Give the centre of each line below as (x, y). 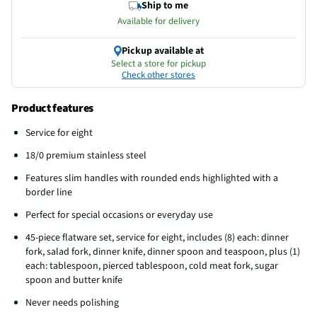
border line (49, 192)
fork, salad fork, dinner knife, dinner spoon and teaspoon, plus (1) (163, 252)
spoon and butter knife (74, 280)
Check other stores (158, 75)
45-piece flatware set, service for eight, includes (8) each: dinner (157, 237)
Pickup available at (162, 51)
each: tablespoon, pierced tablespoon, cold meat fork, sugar (152, 266)
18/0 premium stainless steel (86, 155)
